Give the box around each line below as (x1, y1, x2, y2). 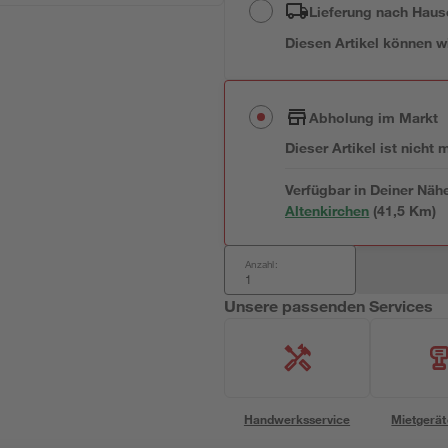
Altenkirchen (285, 202, 370, 219)
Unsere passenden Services (224, 296, 434, 315)
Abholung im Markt (309, 108, 439, 126)
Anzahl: (245, 257, 278, 271)
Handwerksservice (243, 411, 351, 427)
